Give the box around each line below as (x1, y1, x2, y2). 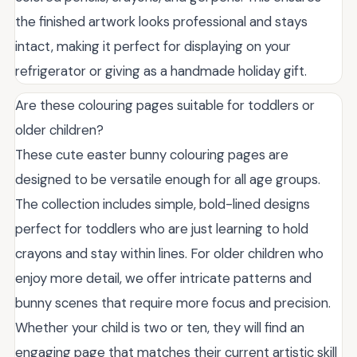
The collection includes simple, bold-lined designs (15, 195, 310, 213)
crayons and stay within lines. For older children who (15, 245, 324, 262)
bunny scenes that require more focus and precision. (15, 294, 331, 312)
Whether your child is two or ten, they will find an (15, 319, 304, 336)
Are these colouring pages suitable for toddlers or (15, 96, 315, 114)
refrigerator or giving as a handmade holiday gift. (15, 62, 307, 80)
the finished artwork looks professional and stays (15, 13, 308, 30)
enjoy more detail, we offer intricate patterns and (15, 269, 312, 287)
